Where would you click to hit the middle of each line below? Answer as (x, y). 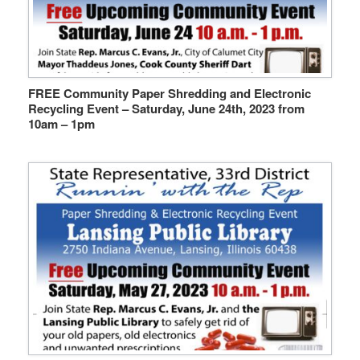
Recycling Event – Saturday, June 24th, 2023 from (166, 108)
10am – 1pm (61, 123)
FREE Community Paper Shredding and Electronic (170, 93)
